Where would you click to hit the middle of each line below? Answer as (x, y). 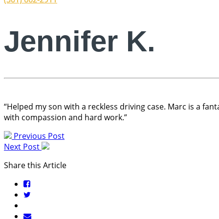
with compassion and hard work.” (66, 118)
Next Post (23, 147)
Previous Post (38, 136)
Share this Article (35, 165)
